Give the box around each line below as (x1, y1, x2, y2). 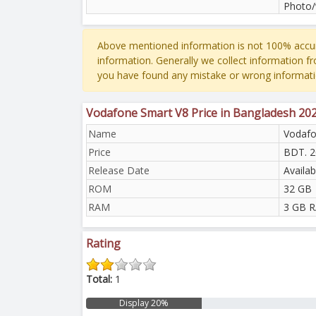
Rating (86, 235, 121, 251)
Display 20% (119, 297, 169, 309)
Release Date (88, 163, 150, 177)
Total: (86, 272, 112, 286)
